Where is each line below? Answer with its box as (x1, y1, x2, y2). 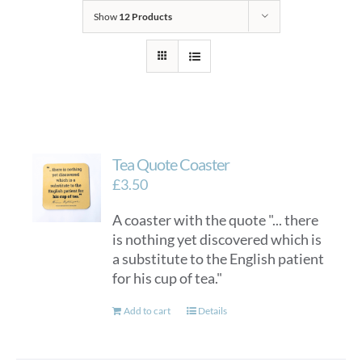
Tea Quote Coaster (112, 154, 230, 174)
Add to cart (124, 305, 171, 317)
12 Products (118, 11, 172, 23)
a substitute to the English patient (112, 250, 325, 267)
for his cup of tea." (112, 269, 223, 287)
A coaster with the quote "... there (112, 211, 319, 229)
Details (198, 305, 228, 317)
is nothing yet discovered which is (112, 230, 322, 248)
